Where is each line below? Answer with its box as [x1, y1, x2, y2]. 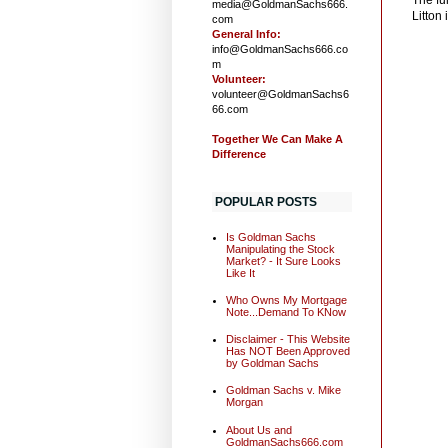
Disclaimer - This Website [225, 333, 350, 346]
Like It [225, 267, 255, 280]
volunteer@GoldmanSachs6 [212, 87, 349, 100]
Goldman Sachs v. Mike [225, 384, 341, 397]
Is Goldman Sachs [225, 231, 316, 244]
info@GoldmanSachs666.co [212, 42, 348, 55]
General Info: [212, 27, 281, 40]
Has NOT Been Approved [225, 345, 350, 358]
